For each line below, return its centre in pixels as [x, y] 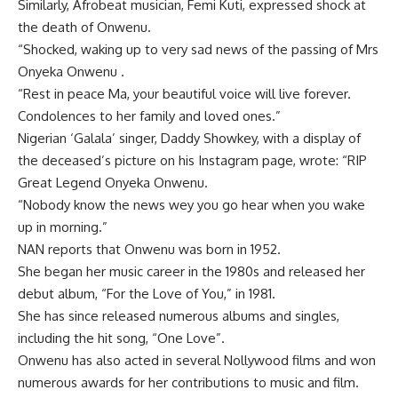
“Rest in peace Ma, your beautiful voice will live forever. [184, 94]
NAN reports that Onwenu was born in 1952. [149, 250]
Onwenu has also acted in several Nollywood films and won [197, 361]
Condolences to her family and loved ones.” [149, 116]
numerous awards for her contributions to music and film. [188, 383]
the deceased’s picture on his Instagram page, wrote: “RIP [192, 161]
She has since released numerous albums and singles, [179, 316]
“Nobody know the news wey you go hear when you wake [191, 205]
